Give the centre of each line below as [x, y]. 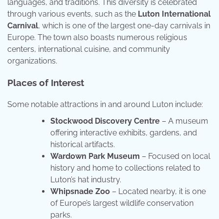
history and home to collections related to [125, 168]
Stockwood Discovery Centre [105, 121]
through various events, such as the [73, 14]
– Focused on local [175, 156]
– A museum [184, 121]
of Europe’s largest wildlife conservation [122, 203]
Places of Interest [46, 83]
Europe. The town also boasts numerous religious [97, 37]
